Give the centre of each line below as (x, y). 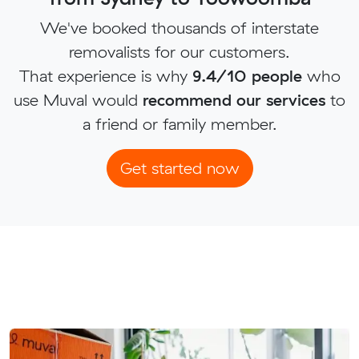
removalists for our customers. (179, 52)
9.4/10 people (247, 76)
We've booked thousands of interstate (179, 28)
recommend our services (234, 100)
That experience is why (105, 76)
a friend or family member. (179, 124)
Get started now (179, 168)
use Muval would (78, 100)
